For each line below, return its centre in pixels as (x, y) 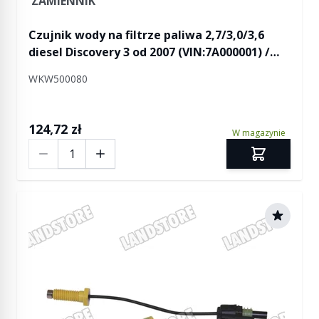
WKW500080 (58, 79)
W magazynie (258, 133)
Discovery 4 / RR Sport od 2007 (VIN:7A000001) (156, 69)
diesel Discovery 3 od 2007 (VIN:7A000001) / (149, 52)
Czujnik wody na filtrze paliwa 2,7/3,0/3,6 (146, 35)
